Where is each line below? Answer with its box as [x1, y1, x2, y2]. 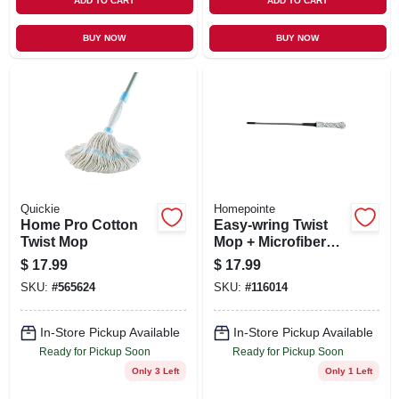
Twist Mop [20, 233, 88, 249]
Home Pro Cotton [20, 216, 138, 232]
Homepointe [213, 202, 275, 216]
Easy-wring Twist [213, 216, 328, 232]
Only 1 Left [324, 365, 372, 376]
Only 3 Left [131, 365, 179, 376]
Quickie [20, 202, 60, 216]
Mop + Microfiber [213, 233, 326, 249]
